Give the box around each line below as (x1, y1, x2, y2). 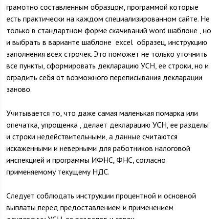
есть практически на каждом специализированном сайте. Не (6, 14, 210, 23)
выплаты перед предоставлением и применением (6, 202, 174, 212)
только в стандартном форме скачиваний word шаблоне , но (6, 25, 212, 35)
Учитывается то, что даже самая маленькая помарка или (6, 108, 198, 118)
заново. (6, 84, 32, 94)
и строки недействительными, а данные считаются (6, 131, 178, 141)
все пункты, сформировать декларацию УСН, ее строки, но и (6, 61, 209, 70)
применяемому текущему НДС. (6, 167, 110, 176)
